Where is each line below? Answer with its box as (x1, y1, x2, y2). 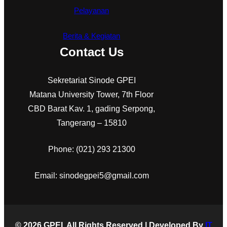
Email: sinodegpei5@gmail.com (34, 171, 149, 180)
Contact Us (59, 45, 124, 59)
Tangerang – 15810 (56, 119, 127, 128)
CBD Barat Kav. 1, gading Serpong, (28, 104, 156, 113)
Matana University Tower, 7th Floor (29, 90, 154, 99)
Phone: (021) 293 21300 (48, 145, 135, 154)
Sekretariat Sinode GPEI (47, 76, 136, 85)
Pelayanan (74, 6, 109, 15)
